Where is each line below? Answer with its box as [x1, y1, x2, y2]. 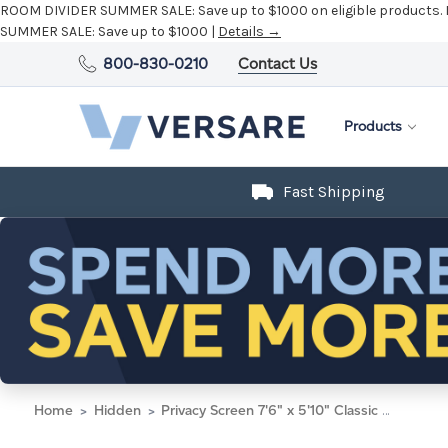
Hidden [93, 401, 141, 419]
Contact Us [238, 54, 318, 73]
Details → [218, 23, 281, 40]
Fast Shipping [283, 182, 385, 201]
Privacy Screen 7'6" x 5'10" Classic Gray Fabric [161, 401, 382, 419]
